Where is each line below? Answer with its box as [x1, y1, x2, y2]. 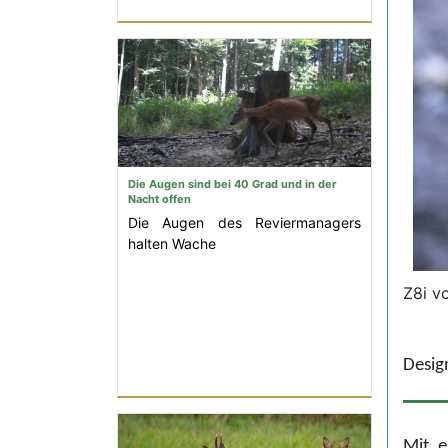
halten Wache [128, 235, 216, 252]
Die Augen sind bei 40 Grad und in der [128, 177, 337, 191]
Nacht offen [128, 192, 191, 206]
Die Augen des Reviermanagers [128, 214, 361, 231]
